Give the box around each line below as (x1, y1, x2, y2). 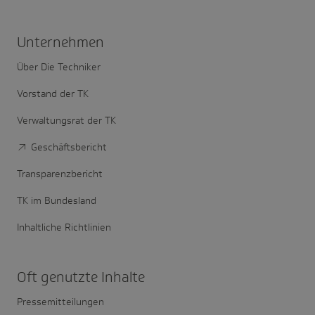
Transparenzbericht (17, 167, 103, 181)
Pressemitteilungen (17, 295, 104, 309)
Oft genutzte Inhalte (17, 268, 145, 287)
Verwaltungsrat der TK (17, 114, 116, 127)
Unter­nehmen (17, 33, 104, 52)
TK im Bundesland (17, 194, 96, 207)
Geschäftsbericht (30, 141, 107, 154)
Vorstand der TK (17, 87, 89, 101)
